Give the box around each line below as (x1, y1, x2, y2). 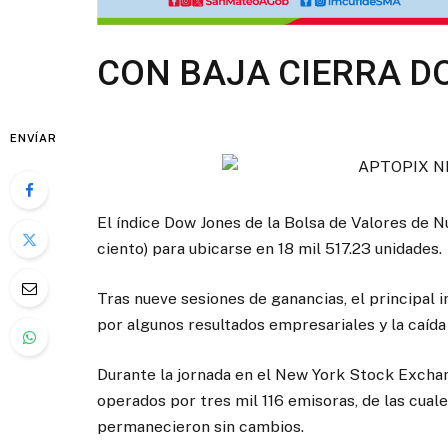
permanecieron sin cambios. (97, 416, 304, 436)
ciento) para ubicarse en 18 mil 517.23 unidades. (97, 238, 442, 258)
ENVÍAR (10, 132, 57, 144)
